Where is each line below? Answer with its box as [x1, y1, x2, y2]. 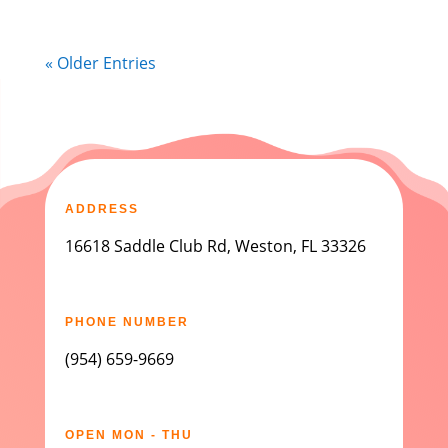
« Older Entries [44, 51, 156, 74]
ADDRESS [64, 201, 139, 216]
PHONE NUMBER [64, 314, 189, 329]
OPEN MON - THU [64, 427, 193, 442]
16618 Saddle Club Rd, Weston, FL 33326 [64, 234, 366, 257]
